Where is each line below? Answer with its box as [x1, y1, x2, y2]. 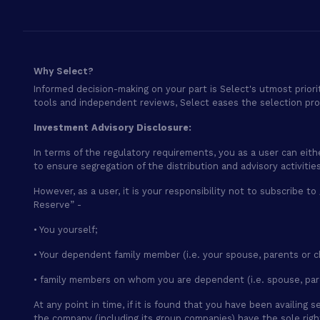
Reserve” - [34, 199, 81, 210]
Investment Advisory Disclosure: [34, 122, 191, 133]
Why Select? [34, 65, 94, 77]
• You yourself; [34, 224, 98, 235]
